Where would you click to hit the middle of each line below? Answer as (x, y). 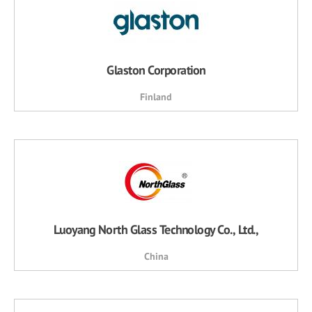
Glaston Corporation (156, 70)
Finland (156, 97)
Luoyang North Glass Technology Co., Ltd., (156, 229)
